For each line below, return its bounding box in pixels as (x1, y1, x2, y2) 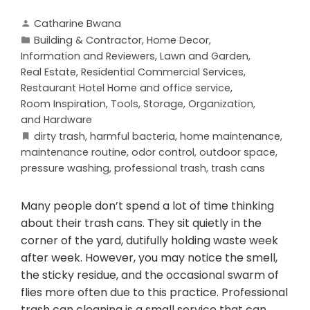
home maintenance (180, 129, 280, 143)
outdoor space (199, 145, 275, 159)
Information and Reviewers (21, 48, 155, 63)
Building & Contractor (34, 33, 142, 47)
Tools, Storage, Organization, (111, 96, 255, 111)
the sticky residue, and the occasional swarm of (21, 266, 279, 283)
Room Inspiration (21, 96, 106, 111)
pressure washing (21, 161, 109, 175)
